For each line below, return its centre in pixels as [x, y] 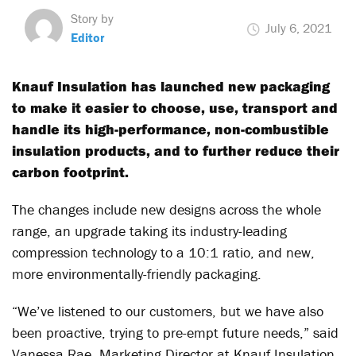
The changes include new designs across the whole [166, 209]
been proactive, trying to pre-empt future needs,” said [175, 333]
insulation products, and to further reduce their [176, 151]
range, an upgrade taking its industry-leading [149, 231]
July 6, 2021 [297, 28]
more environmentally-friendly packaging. [137, 274]
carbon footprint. [70, 172]
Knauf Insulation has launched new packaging [171, 86]
